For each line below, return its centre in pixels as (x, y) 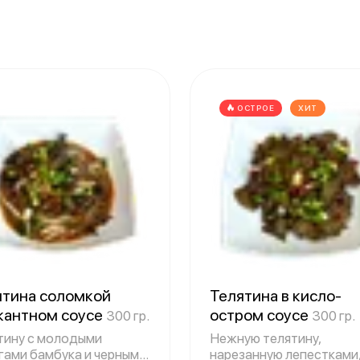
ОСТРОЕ (256, 108)
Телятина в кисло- (276, 296)
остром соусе (261, 315)
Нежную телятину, (266, 338)
